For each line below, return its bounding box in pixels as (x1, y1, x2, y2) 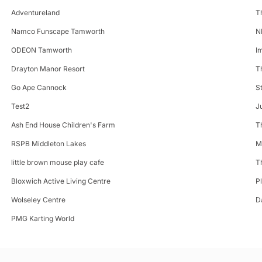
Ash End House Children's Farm (11, 120, 115, 129)
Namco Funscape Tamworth (11, 26, 105, 36)
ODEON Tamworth (11, 45, 72, 54)
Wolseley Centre (11, 195, 65, 204)
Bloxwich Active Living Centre (11, 176, 111, 185)
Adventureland (11, 8, 60, 17)
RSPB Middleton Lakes (11, 139, 86, 148)
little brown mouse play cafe (11, 157, 104, 167)
